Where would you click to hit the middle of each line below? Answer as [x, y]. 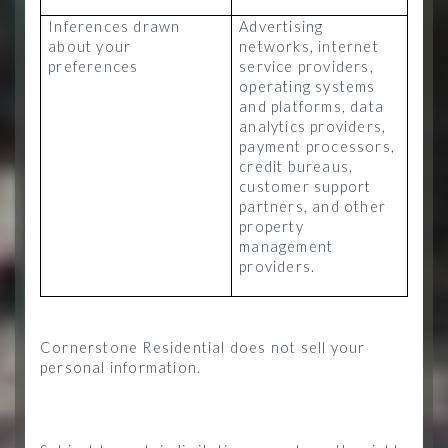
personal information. [125, 367]
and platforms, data [311, 106]
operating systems [307, 86]
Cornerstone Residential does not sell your [203, 347]
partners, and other [312, 206]
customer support [305, 186]
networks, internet [309, 46]
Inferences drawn [114, 26]
